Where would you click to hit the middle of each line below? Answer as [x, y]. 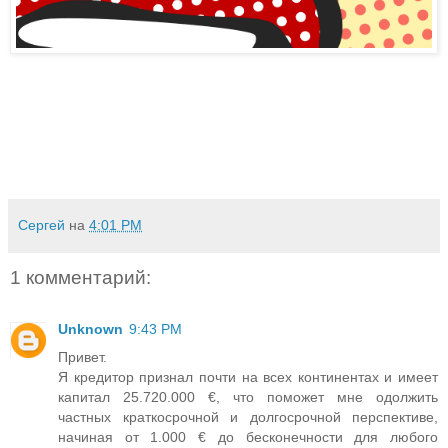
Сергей [41, 224]
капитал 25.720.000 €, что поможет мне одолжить [248, 397]
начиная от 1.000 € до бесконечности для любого [248, 437]
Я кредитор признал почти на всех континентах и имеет [248, 377]
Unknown [90, 329]
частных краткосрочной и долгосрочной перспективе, [248, 417]
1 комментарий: [80, 277]
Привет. [82, 357]
